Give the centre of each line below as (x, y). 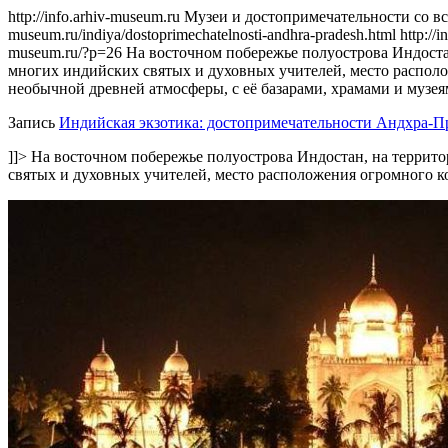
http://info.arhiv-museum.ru (96, 16)
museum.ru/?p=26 (65, 52)
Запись (33, 122)
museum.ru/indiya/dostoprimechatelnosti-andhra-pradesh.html (204, 34)
